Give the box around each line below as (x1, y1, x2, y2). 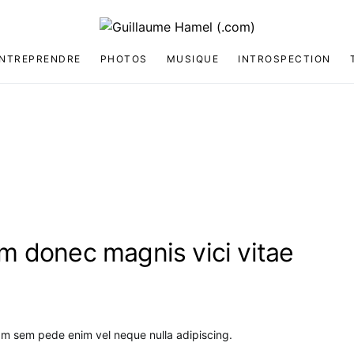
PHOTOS (100, 53, 148, 66)
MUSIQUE (166, 53, 219, 66)
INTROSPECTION (238, 53, 331, 66)
